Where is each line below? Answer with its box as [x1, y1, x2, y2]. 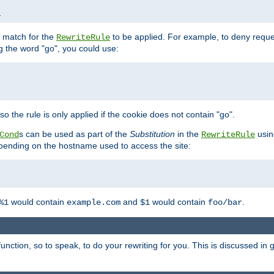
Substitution [130, 128, 175, 139]
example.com [67, 197, 120, 207]
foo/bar [208, 197, 242, 207]
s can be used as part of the [19, 128, 130, 139]
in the [175, 128, 201, 139]
